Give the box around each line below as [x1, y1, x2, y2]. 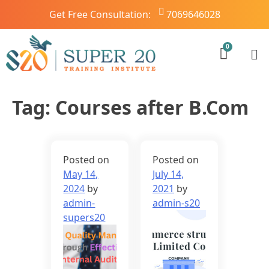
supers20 [63, 211, 106, 225]
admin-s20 [153, 196, 200, 210]
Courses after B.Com [55, 94, 249, 121]
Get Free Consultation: [49, 8, 151, 21]
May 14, [63, 168, 98, 181]
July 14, [153, 168, 184, 181]
